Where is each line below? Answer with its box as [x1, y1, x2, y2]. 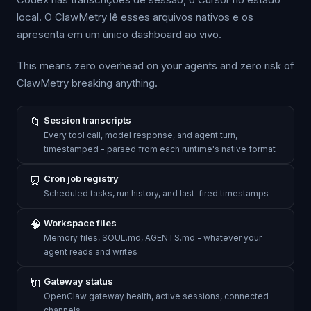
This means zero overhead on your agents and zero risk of [17, 59, 294, 72]
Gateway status [44, 276, 113, 287]
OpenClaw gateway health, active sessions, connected [44, 291, 269, 301]
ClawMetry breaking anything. [17, 76, 158, 90]
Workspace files [44, 217, 117, 228]
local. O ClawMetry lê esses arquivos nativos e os [17, 10, 253, 24]
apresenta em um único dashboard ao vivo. [17, 28, 221, 41]
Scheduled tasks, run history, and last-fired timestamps [44, 188, 269, 199]
